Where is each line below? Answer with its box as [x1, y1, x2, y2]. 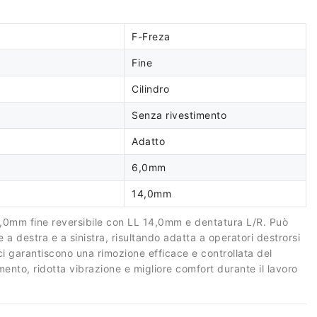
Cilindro [132, 83, 169, 95]
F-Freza [132, 30, 171, 42]
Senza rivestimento [132, 109, 226, 121]
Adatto [132, 135, 165, 147]
